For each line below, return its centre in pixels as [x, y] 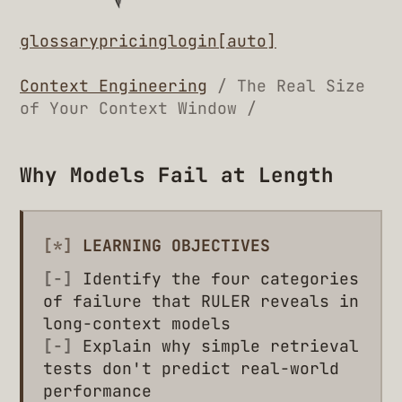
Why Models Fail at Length [177, 175]
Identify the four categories [221, 279]
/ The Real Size [291, 85]
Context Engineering [114, 85]
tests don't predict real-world [191, 369]
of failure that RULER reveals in [201, 301]
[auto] [247, 40]
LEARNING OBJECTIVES [171, 245]
